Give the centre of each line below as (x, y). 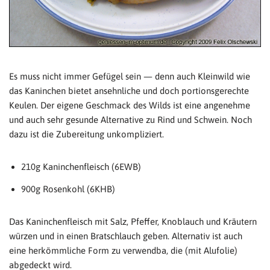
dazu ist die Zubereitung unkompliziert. (86, 134)
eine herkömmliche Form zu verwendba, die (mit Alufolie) (123, 250)
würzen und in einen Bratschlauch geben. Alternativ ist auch (126, 236)
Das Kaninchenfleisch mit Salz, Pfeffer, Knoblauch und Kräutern (133, 221)
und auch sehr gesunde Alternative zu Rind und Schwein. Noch (130, 120)
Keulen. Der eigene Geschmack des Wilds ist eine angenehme (130, 105)
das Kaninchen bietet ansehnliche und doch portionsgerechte (129, 91)
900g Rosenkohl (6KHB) (68, 189)
